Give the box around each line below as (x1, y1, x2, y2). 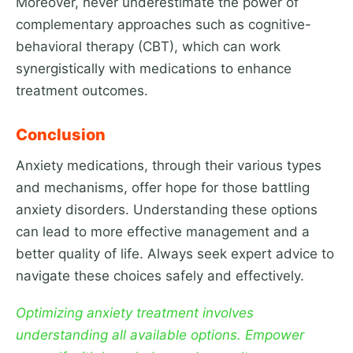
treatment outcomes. (16, 82, 148, 98)
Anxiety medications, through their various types (16, 157, 321, 173)
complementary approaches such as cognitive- (16, 16, 311, 32)
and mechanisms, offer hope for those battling (16, 179, 310, 195)
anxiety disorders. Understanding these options (16, 201, 318, 217)
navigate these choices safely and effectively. (16, 267, 304, 284)
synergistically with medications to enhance (16, 60, 292, 76)
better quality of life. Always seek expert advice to (16, 245, 334, 262)
